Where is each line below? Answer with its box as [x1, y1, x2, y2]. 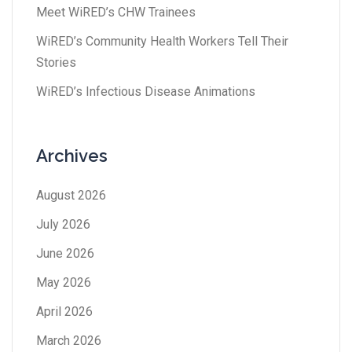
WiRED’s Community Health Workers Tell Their [36, 33, 288, 49]
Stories [36, 54, 76, 70]
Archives [36, 145, 108, 166]
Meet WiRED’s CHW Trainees [36, 4, 196, 20]
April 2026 [36, 303, 93, 319]
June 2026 [36, 245, 94, 261]
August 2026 [36, 187, 106, 203]
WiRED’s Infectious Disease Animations [36, 83, 255, 99]
